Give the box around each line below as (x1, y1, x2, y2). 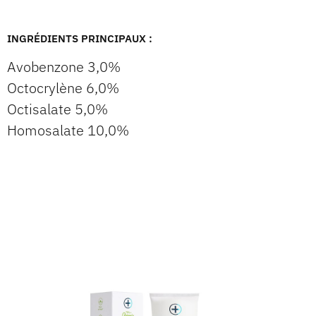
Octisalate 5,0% (7, 99, 108, 119)
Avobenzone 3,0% (7, 57, 121, 77)
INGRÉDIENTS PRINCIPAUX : (7, 32, 152, 46)
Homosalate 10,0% (7, 121, 129, 140)
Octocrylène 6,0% (7, 78, 119, 98)
